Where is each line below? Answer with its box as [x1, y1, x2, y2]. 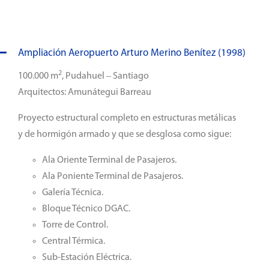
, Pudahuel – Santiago [61, 71, 149, 81]
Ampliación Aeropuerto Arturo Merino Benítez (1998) [17, 48, 246, 58]
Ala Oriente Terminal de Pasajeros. [41, 156, 177, 165]
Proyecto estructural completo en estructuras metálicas [17, 113, 236, 123]
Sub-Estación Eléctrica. [41, 253, 131, 262]
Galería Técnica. [41, 188, 103, 198]
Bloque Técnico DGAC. [41, 204, 130, 214]
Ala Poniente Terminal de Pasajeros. [41, 172, 183, 181]
